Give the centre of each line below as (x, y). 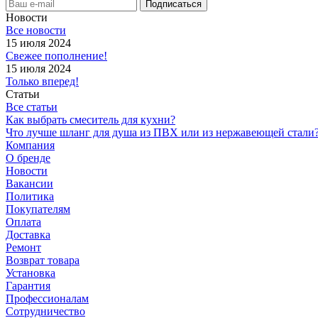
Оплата (23, 221)
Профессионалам (47, 298)
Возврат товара (43, 260)
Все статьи (32, 106)
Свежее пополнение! (56, 55)
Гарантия (28, 285)
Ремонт (23, 247)
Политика (30, 196)
